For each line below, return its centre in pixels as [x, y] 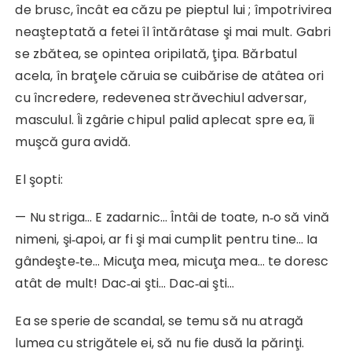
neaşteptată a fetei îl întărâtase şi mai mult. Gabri [173, 32]
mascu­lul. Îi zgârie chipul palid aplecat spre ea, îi [165, 120]
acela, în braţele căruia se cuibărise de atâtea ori [170, 76]
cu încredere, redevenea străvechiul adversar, [161, 98]
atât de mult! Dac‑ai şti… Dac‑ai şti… [125, 284]
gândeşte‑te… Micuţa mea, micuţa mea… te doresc [172, 262]
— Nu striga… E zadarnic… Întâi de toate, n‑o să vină [172, 218]
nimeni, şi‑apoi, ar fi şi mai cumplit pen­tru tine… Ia [167, 240]
